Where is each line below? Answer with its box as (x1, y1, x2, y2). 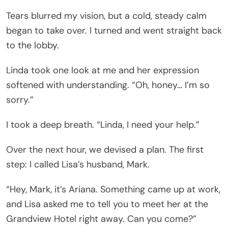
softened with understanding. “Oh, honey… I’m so (6, 78, 210, 91)
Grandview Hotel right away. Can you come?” (6, 212, 196, 225)
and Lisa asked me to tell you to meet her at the (6, 197, 208, 210)
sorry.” (6, 93, 34, 106)
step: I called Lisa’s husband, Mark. (6, 158, 150, 170)
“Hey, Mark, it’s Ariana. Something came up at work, (6, 183, 220, 195)
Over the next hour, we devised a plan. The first (6, 143, 204, 156)
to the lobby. (6, 39, 59, 51)
